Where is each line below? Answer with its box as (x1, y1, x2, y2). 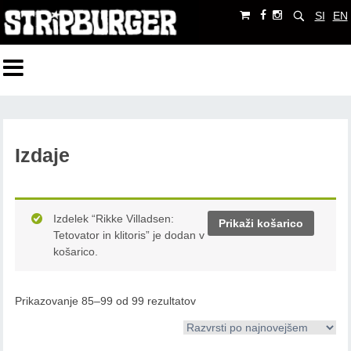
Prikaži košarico (218, 216, 303, 230)
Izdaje (15, 145, 71, 167)
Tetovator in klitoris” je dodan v (53, 229, 205, 242)
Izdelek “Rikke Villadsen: (53, 212, 175, 226)
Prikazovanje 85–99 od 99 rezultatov (15, 295, 197, 308)
